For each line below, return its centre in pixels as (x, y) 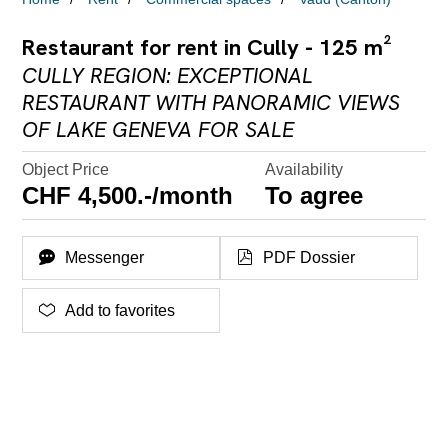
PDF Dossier (309, 258)
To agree (314, 195)
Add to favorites (120, 310)
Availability (304, 169)
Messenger (105, 258)
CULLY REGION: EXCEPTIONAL (168, 75)
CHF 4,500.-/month (128, 195)
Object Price (66, 169)
